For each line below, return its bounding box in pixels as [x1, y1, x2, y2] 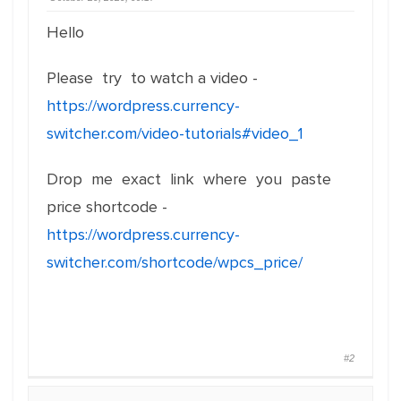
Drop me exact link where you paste [47, 169, 336, 189]
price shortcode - [47, 197, 167, 217]
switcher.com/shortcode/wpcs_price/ [47, 252, 303, 272]
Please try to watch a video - [47, 68, 258, 88]
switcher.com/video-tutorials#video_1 [47, 124, 303, 143]
